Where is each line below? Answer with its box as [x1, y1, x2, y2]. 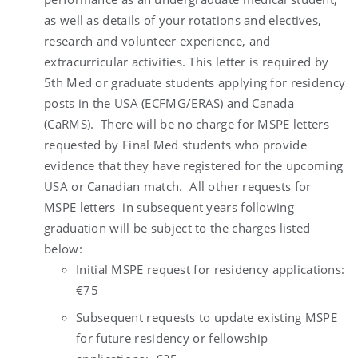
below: [44, 240, 82, 257]
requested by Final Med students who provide [44, 136, 307, 153]
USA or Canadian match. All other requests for [44, 177, 312, 194]
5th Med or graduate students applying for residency [44, 74, 346, 90]
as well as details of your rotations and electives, [44, 11, 322, 28]
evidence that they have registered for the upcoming [44, 157, 344, 173]
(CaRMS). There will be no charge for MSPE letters [44, 115, 329, 132]
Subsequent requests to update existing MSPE [76, 308, 337, 325]
